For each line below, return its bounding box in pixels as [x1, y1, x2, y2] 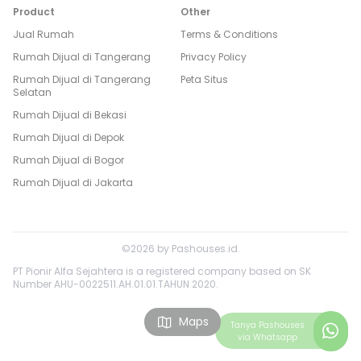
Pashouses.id [171, 242, 238, 256]
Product [13, 5, 55, 19]
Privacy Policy [180, 50, 247, 64]
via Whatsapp [237, 330, 297, 343]
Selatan [13, 85, 52, 100]
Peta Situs [180, 73, 228, 87]
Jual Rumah [13, 27, 74, 42]
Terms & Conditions [180, 27, 278, 42]
